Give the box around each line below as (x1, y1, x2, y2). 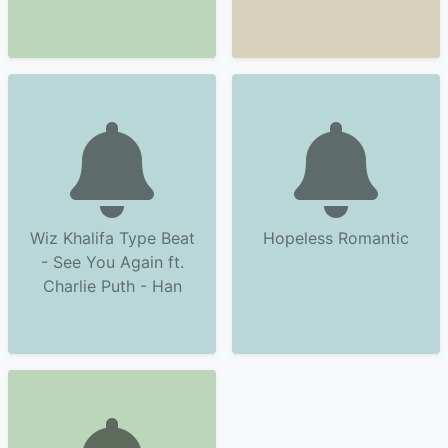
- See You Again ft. (40, 252, 184, 272)
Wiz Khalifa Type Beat (29, 228, 195, 248)
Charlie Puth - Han (42, 276, 182, 296)
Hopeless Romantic (263, 228, 409, 248)
